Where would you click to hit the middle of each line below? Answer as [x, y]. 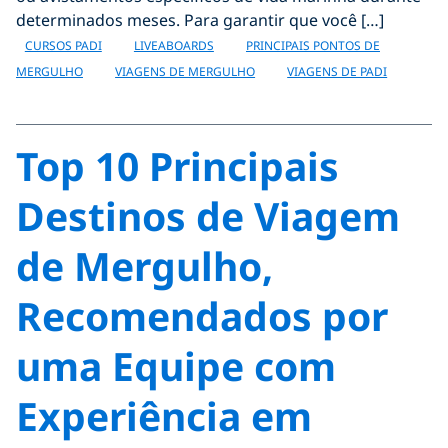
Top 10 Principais [177, 165]
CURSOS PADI [63, 45]
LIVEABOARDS [173, 45]
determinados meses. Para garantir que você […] [200, 20]
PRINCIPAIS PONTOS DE [312, 45]
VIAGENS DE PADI [337, 71]
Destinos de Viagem [208, 215]
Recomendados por [202, 315]
